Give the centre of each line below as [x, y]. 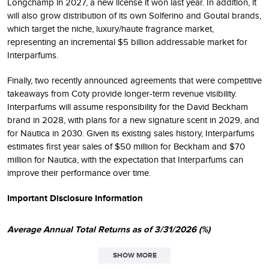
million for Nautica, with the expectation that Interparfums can [125, 159]
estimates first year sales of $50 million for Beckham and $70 [126, 146]
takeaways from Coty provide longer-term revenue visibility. [122, 93]
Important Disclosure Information [75, 198]
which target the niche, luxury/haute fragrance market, [110, 29]
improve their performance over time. [79, 173]
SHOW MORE [134, 255]
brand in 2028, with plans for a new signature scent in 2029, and [133, 120]
